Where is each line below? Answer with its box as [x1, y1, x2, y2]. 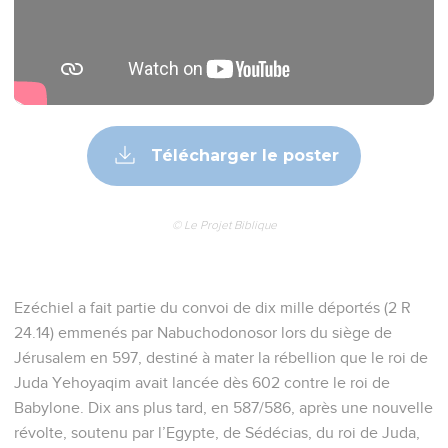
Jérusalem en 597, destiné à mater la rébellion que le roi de [14, 349, 428, 366]
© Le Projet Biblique [171, 217, 277, 232]
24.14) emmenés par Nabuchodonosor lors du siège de [14, 324, 392, 341]
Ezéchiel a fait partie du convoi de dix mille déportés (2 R [14, 299, 411, 316]
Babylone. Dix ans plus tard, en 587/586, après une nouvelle [14, 399, 433, 416]
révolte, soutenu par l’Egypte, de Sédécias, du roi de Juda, [14, 424, 420, 441]
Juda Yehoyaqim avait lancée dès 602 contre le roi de [14, 374, 390, 391]
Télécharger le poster [146, 145, 339, 165]
